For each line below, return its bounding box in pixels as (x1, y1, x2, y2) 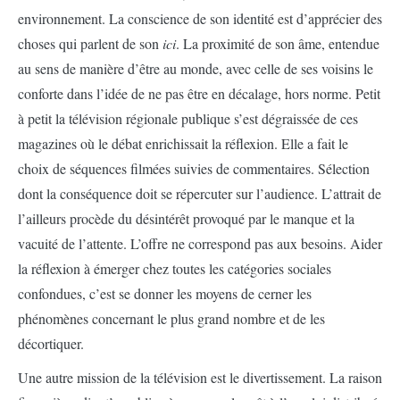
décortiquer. (18, 334, 84, 353)
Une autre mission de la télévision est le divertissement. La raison (18, 368, 382, 387)
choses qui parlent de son (18, 34, 162, 53)
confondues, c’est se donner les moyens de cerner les (18, 284, 312, 303)
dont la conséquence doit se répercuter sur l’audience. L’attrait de (18, 184, 381, 203)
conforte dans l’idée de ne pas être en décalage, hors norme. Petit (18, 84, 380, 103)
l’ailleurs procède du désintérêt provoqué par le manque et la (18, 209, 354, 228)
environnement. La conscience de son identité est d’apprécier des (18, 9, 382, 28)
